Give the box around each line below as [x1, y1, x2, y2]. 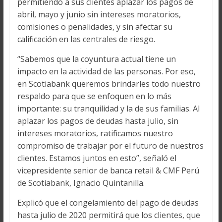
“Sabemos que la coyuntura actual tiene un [17, 54, 176, 65]
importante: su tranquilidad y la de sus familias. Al [17, 103, 200, 114]
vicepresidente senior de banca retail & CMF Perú [17, 165, 199, 176]
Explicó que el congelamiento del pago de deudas [17, 197, 199, 209]
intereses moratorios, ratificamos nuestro [17, 128, 173, 139]
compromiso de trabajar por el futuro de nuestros [17, 140, 204, 152]
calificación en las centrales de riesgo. [17, 34, 155, 45]
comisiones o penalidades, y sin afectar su [17, 21, 172, 33]
